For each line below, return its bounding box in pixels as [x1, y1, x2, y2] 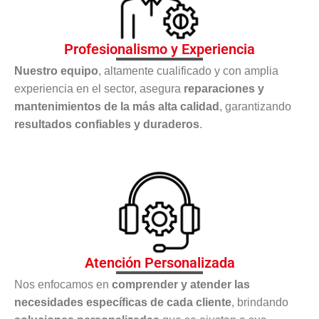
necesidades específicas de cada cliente [14, 296, 231, 308]
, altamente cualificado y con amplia [98, 64, 278, 77]
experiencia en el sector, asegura [14, 82, 184, 95]
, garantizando [219, 100, 291, 113]
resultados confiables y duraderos [14, 117, 199, 130]
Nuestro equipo [14, 64, 98, 77]
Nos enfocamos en [14, 278, 112, 291]
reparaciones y [184, 82, 264, 95]
